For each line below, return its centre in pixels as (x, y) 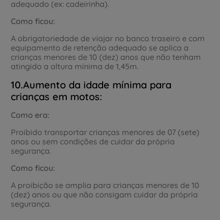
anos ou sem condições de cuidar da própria (93, 141)
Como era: (30, 115)
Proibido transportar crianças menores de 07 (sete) (105, 132)
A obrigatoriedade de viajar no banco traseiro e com (108, 38)
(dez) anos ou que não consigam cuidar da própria (105, 194)
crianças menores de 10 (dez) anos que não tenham (106, 57)
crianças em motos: (57, 96)
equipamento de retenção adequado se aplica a (100, 47)
